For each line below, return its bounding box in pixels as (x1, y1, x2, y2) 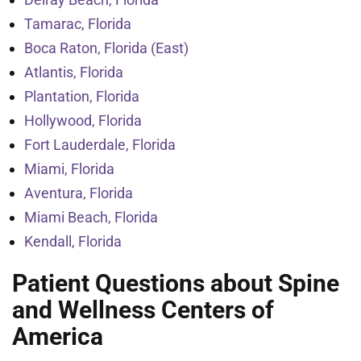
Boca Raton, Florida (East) (24, 39, 189, 56)
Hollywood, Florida (24, 112, 142, 129)
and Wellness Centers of (12, 296, 274, 324)
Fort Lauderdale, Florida (24, 136, 176, 153)
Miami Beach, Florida (24, 209, 158, 226)
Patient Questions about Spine (12, 269, 339, 297)
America (12, 322, 103, 351)
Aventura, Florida (24, 185, 133, 201)
